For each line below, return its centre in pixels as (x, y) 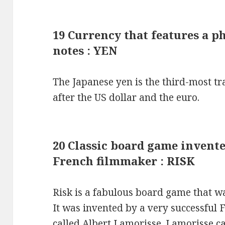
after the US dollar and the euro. (126, 98)
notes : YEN (85, 50)
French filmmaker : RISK (124, 161)
